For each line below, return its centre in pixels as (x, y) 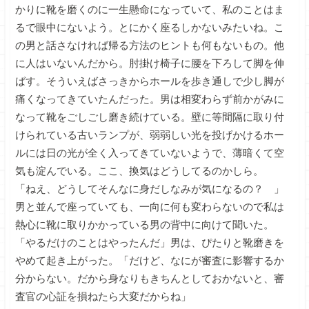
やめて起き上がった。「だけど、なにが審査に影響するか (150, 260)
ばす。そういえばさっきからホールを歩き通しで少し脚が (150, 81)
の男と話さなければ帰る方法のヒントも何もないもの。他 (150, 45)
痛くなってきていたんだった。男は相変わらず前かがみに (150, 99)
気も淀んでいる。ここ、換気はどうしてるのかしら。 (139, 171)
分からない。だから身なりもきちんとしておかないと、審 (150, 278)
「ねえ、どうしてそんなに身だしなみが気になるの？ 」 (150, 189)
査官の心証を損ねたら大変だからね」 (103, 296)
